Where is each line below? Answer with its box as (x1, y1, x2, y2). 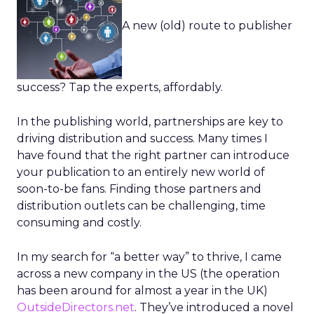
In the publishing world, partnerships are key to (17, 115, 283, 128)
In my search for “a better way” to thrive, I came (17, 250, 282, 264)
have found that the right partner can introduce (17, 149, 289, 162)
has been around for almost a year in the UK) (17, 284, 268, 297)
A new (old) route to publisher (122, 19, 292, 33)
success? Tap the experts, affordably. (17, 81, 223, 94)
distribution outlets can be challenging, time (17, 199, 266, 212)
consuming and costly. (17, 216, 142, 229)
